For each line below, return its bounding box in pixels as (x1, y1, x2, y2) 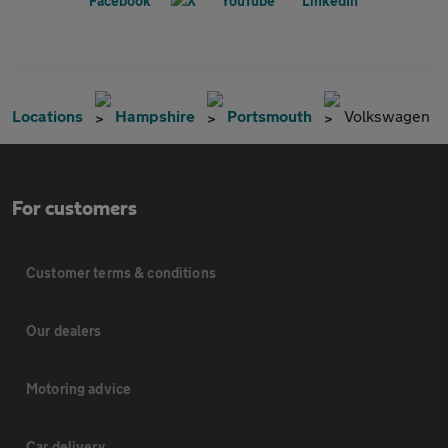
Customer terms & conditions (26, 263, 216, 281)
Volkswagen (344, 105, 430, 125)
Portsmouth (227, 105, 312, 125)
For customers (12, 198, 137, 219)
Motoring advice (26, 379, 132, 397)
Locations (12, 105, 83, 125)
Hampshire (115, 105, 195, 125)
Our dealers (26, 321, 102, 339)
